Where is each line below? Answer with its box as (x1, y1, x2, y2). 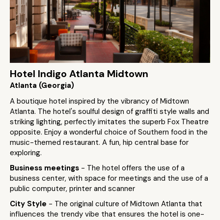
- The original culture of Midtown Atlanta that (49, 199, 202, 209)
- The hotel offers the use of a (81, 163, 185, 173)
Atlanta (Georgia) (10, 81, 74, 90)
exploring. (10, 148, 42, 158)
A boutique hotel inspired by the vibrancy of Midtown (10, 96, 189, 106)
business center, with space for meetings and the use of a (10, 173, 208, 183)
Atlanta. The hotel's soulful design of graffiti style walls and (10, 107, 209, 116)
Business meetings (10, 163, 81, 173)
